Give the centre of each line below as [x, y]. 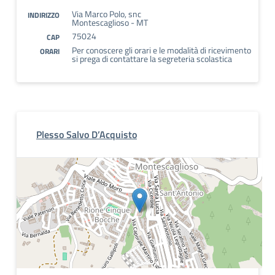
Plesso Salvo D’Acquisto [87, 134]
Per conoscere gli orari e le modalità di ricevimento [161, 50]
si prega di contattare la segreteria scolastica [152, 59]
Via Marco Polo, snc [107, 14]
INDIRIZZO [44, 15]
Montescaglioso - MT [110, 22]
